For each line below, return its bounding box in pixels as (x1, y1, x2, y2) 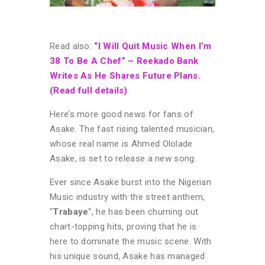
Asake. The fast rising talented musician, (50, 123, 215, 134)
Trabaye (53, 206, 89, 217)
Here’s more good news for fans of (50, 108, 193, 119)
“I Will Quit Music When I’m (94, 40, 212, 51)
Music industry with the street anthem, (50, 191, 205, 202)
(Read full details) (50, 85, 128, 96)
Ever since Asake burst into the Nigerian (50, 176, 212, 188)
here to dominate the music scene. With (50, 235, 212, 247)
